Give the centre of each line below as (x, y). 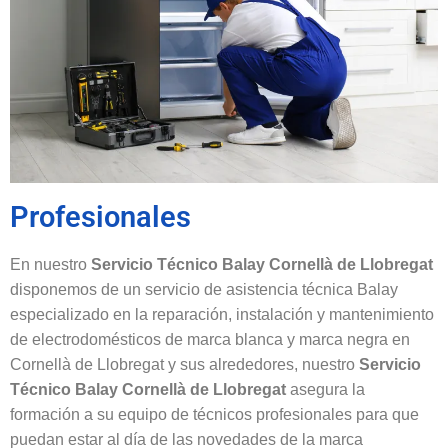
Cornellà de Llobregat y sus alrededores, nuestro (184, 364)
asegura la (325, 389)
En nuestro (50, 264)
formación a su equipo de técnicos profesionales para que (214, 414)
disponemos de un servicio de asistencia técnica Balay (204, 289)
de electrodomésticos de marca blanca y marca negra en (210, 339)
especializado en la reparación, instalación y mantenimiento (222, 314)
